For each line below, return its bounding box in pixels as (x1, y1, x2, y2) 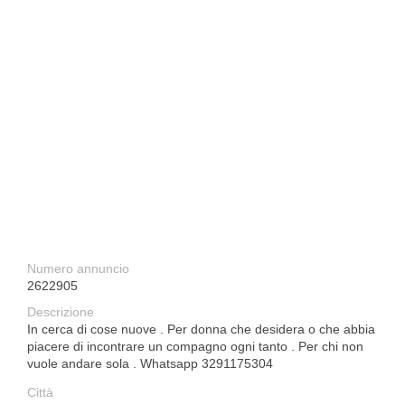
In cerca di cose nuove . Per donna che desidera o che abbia (27, 322, 375, 336)
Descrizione (27, 305, 94, 319)
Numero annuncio (27, 261, 129, 276)
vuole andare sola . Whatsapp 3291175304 (27, 356, 273, 371)
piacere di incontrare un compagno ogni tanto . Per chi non (27, 339, 363, 353)
